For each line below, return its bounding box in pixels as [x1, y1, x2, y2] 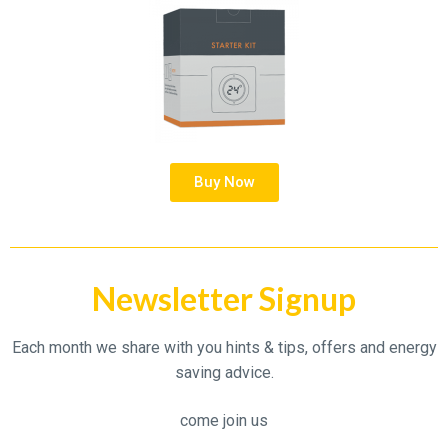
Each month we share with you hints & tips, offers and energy [11, 338, 437, 358]
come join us [180, 410, 268, 430]
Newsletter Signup [92, 279, 356, 319]
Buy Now [193, 173, 255, 192]
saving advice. [174, 363, 274, 383]
